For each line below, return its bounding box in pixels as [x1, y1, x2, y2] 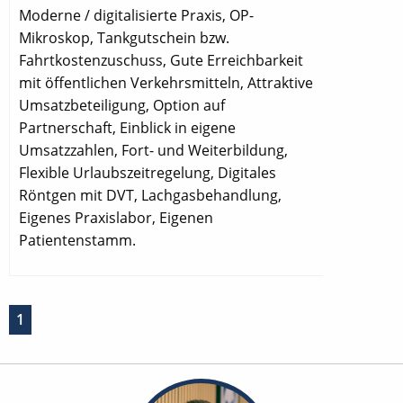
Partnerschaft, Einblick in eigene [19, 117, 236, 138]
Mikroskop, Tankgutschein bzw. [19, 27, 229, 48]
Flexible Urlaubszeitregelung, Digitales [19, 162, 276, 183]
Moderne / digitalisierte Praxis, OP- [19, 4, 254, 25]
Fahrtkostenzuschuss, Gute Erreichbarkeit [19, 49, 303, 70]
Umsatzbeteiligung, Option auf [19, 94, 225, 115]
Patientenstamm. [19, 229, 136, 250]
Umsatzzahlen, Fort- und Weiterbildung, [19, 139, 288, 160]
